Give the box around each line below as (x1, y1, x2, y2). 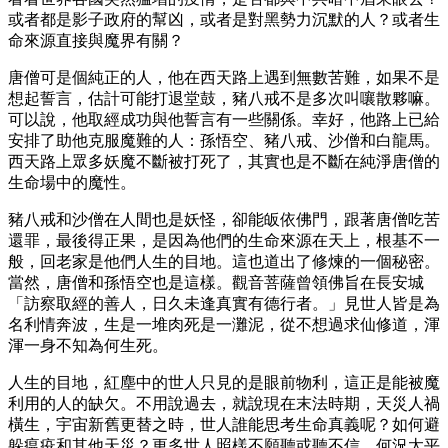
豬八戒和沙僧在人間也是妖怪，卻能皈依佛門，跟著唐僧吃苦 (8, 210, 440, 228)
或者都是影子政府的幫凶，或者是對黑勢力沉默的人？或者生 (8, 10, 440, 28)
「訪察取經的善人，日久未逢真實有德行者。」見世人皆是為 (8, 294, 440, 312)
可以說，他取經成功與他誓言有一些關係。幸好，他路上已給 (8, 110, 440, 128)
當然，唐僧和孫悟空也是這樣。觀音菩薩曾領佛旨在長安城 (8, 273, 424, 291)
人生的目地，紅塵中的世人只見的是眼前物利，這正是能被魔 (8, 373, 440, 391)
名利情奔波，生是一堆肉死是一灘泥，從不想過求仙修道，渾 (8, 315, 440, 333)
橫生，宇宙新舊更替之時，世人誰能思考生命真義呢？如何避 (8, 415, 440, 433)
